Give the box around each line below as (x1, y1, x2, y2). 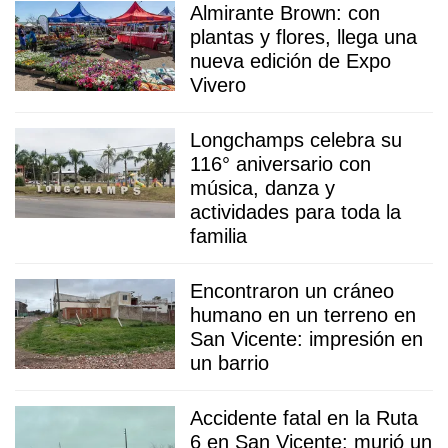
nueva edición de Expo (190, 49, 391, 72)
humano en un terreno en (190, 303, 416, 326)
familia (190, 224, 247, 247)
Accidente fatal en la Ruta (190, 406, 418, 429)
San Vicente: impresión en (190, 327, 423, 350)
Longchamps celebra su (190, 128, 402, 151)
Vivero (190, 73, 246, 96)
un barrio (190, 351, 269, 374)
